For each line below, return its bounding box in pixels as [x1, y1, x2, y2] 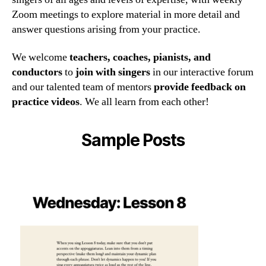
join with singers [75, 65, 153, 80]
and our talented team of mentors [12, 80, 154, 94]
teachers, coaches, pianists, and [69, 50, 211, 65]
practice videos [12, 95, 80, 109]
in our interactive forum [153, 65, 254, 80]
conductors [12, 65, 62, 80]
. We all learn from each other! [80, 95, 209, 109]
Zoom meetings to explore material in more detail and [12, 7, 240, 21]
